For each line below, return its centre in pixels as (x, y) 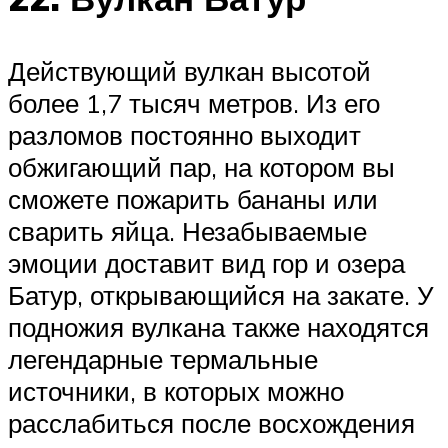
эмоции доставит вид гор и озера (206, 263)
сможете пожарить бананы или (193, 199)
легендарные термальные (163, 359)
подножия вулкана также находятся (218, 327)
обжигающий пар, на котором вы (201, 167)
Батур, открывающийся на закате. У (221, 295)
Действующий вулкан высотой (189, 71)
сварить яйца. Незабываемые (187, 231)
